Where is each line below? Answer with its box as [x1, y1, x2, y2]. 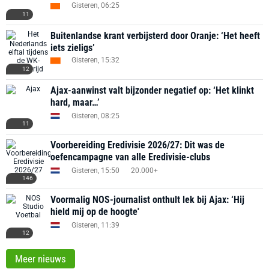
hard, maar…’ [50, 97, 100, 108]
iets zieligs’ [50, 42, 95, 53]
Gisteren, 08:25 [71, 111, 119, 120]
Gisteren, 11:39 [71, 220, 119, 229]
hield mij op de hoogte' [50, 206, 139, 217]
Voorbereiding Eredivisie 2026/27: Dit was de [50, 139, 225, 151]
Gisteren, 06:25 [71, 1, 119, 10]
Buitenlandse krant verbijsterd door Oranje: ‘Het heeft [50, 30, 260, 41]
